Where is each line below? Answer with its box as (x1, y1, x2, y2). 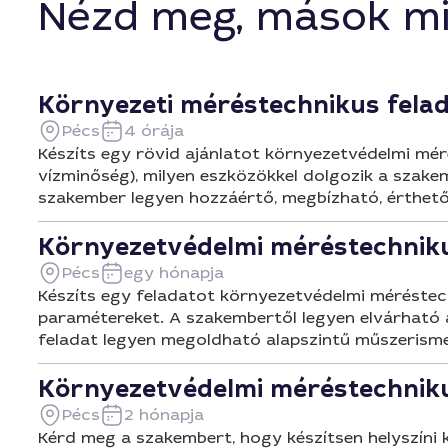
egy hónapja (124, 262, 224, 283)
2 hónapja (124, 404, 204, 425)
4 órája (124, 120, 184, 141)
